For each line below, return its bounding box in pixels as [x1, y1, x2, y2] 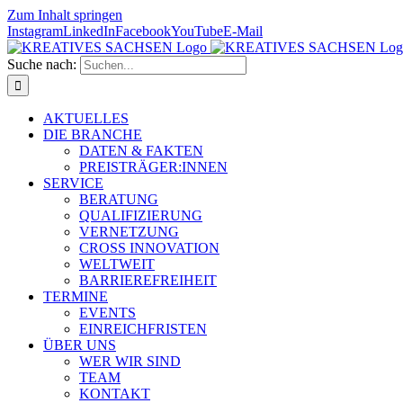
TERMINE [43, 289, 108, 304]
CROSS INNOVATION [79, 240, 219, 255]
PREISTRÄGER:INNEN [79, 159, 228, 175]
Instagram [7, 23, 63, 39]
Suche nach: [7, 57, 76, 72]
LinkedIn [63, 23, 115, 39]
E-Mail [223, 23, 263, 39]
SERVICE [43, 175, 103, 191]
